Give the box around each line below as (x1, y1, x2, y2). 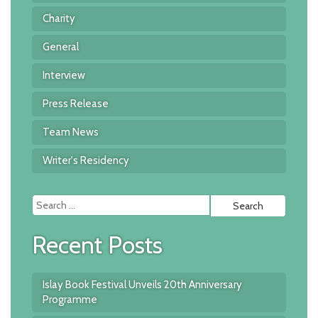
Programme (43, 292, 97, 306)
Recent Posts (32, 229, 163, 260)
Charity (43, 11, 75, 25)
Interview (43, 68, 85, 82)
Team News (43, 125, 99, 138)
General (43, 40, 79, 53)
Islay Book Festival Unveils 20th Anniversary (43, 278, 242, 291)
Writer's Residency (43, 153, 129, 167)
